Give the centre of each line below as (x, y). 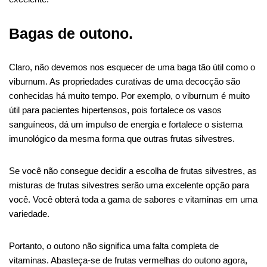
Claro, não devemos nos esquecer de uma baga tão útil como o (132, 67)
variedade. (29, 213)
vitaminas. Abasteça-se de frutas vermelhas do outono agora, (128, 260)
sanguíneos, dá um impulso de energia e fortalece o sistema (126, 124)
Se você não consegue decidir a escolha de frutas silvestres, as (133, 170)
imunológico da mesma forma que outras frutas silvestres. (122, 138)
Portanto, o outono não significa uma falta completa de (114, 246)
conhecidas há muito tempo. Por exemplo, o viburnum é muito (129, 95)
